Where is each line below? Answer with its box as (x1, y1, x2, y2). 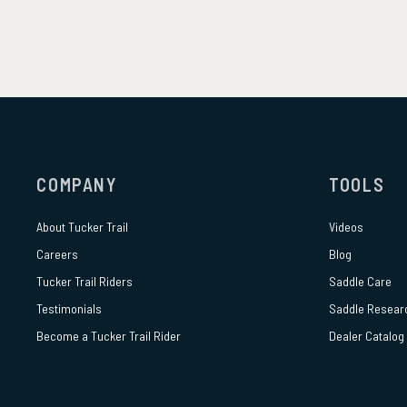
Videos (329, 219, 364, 235)
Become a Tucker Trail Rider (36, 328, 182, 344)
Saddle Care (329, 273, 392, 290)
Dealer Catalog (329, 328, 405, 344)
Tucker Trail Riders (36, 273, 134, 290)
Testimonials (36, 301, 103, 317)
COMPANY (36, 174, 117, 196)
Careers (36, 246, 79, 263)
